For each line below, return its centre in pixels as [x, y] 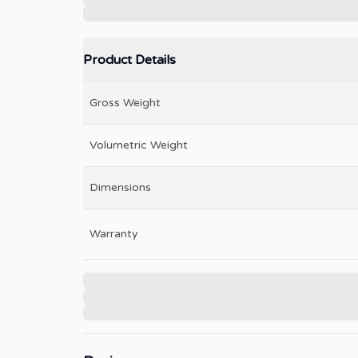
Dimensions [120, 188]
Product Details [129, 60]
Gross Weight [125, 103]
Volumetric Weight [139, 145]
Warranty [114, 234]
